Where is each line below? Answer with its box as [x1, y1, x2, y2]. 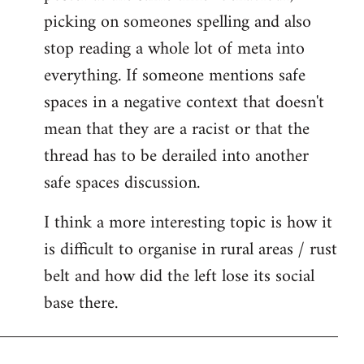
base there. [44, 288, 118, 319]
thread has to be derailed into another [44, 141, 309, 172]
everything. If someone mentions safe [44, 60, 305, 92]
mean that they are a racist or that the [44, 114, 310, 145]
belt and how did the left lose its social [44, 261, 314, 292]
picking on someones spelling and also [44, 6, 311, 38]
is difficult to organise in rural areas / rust [44, 234, 337, 266]
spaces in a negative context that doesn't [44, 87, 324, 119]
